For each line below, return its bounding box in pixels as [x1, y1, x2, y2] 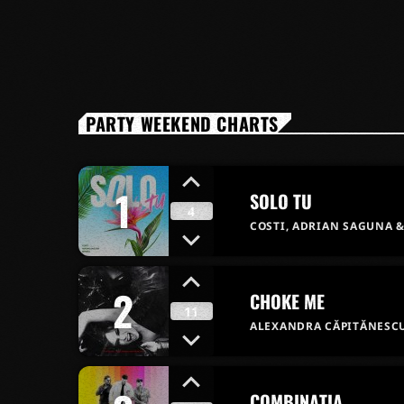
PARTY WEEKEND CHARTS [86, 110, 279, 138]
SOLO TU [250, 188, 312, 216]
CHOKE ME [250, 288, 325, 316]
